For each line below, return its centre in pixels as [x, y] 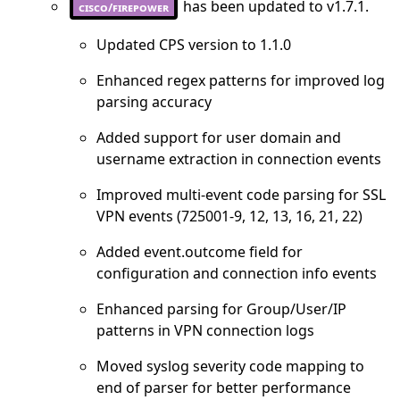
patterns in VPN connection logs [205, 331]
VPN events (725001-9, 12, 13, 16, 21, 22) [229, 217]
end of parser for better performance [224, 388]
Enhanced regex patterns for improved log [241, 81]
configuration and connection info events [237, 274]
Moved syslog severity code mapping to [230, 367]
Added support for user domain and [219, 138]
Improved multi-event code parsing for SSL [241, 195]
